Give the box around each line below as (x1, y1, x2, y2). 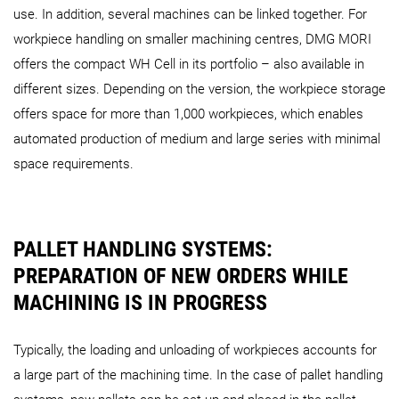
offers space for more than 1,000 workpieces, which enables (13, 105, 363, 122)
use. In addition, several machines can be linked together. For (13, 5, 367, 22)
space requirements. (13, 155, 137, 172)
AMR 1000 (93, 98, 151, 116)
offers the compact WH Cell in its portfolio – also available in (13, 55, 364, 72)
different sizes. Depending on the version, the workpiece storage (13, 80, 386, 97)
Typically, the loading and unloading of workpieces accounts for (13, 341, 377, 358)
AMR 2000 (221, 98, 280, 116)
